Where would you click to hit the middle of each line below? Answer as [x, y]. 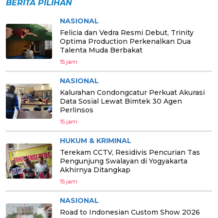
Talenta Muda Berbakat [101, 50]
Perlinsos [77, 110]
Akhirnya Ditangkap [95, 170]
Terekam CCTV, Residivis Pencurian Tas [130, 152]
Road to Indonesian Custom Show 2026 [130, 212]
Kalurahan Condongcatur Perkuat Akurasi [132, 92]
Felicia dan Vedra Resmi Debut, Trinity [127, 32]
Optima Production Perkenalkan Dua [125, 41]
